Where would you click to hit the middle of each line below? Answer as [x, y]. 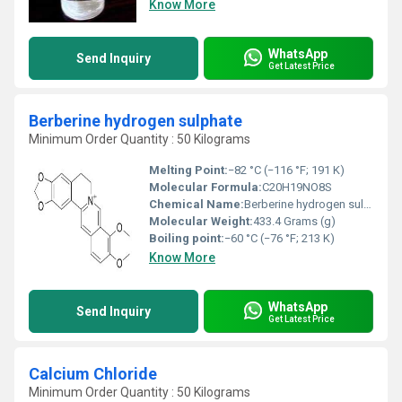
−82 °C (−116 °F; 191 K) [286, 170]
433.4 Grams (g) [294, 221]
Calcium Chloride [93, 374]
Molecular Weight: [201, 221]
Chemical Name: [197, 204]
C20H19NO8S [297, 187]
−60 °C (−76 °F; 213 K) [280, 238]
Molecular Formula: [205, 187]
